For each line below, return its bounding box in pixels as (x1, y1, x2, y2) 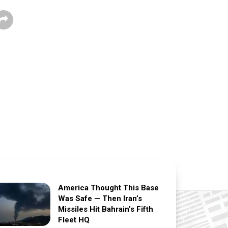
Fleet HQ (58, 215, 90, 224)
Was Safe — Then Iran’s (58, 193, 142, 203)
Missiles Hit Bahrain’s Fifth (58, 204, 154, 214)
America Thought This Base (58, 183, 159, 192)
